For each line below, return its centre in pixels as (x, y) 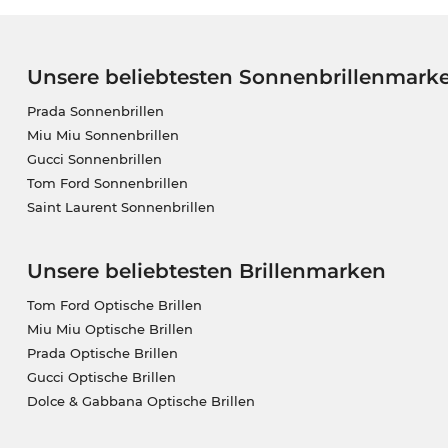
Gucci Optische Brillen (101, 377)
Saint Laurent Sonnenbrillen (120, 207)
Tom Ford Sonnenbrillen (107, 183)
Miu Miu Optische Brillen (109, 329)
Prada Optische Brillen (102, 353)
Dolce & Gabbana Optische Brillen (140, 401)
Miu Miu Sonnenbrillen (102, 135)
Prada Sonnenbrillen (95, 111)
